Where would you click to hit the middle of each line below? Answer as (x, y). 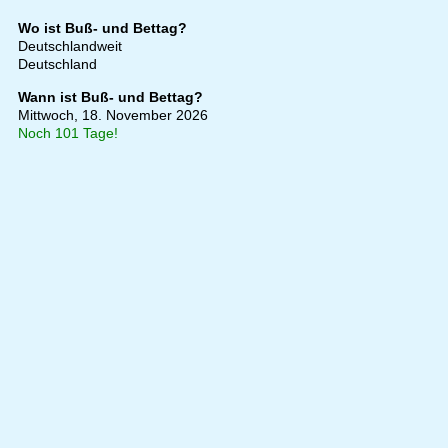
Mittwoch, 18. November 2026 (112, 115)
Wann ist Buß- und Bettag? (110, 97)
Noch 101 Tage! (67, 133)
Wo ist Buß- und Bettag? (102, 28)
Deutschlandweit (69, 46)
